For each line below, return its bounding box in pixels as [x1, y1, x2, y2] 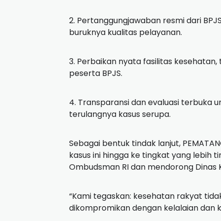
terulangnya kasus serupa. [69, 109, 171, 120]
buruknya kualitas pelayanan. [69, 27, 182, 38]
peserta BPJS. [69, 68, 122, 79]
